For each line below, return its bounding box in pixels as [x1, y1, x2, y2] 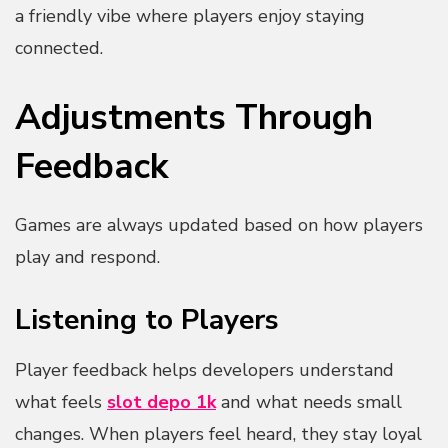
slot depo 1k [107, 389, 216, 414]
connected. [15, 36, 103, 61]
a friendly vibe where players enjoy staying [15, 4, 365, 29]
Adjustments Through [15, 94, 373, 142]
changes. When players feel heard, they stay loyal [15, 421, 422, 446]
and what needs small [216, 389, 402, 414]
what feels [15, 389, 107, 414]
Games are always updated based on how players [15, 212, 423, 237]
